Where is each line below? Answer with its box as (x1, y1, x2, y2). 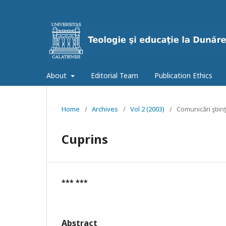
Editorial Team (90, 70, 138, 80)
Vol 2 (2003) (130, 104, 164, 114)
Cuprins (62, 130, 108, 147)
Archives (92, 104, 118, 114)
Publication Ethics (154, 70, 212, 80)
